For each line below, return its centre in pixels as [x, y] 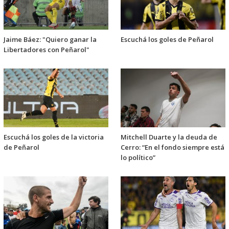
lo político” [138, 157]
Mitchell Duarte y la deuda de [169, 137]
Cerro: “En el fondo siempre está [173, 147]
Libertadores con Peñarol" [47, 50]
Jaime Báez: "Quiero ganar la [50, 40]
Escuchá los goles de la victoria [54, 137]
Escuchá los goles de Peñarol [167, 40]
